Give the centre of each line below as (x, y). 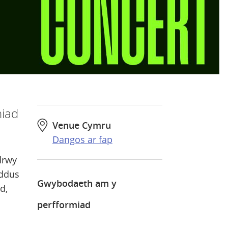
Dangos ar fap (82, 140)
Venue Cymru (81, 125)
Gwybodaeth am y (77, 183)
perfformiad (64, 205)
